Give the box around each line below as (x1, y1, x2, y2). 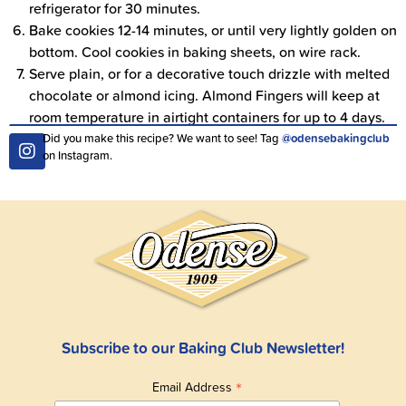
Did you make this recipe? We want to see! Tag (42, 130, 282, 147)
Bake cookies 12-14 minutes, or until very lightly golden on (29, 20, 397, 41)
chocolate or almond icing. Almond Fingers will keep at (29, 85, 380, 106)
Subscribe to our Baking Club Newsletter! (62, 335, 344, 359)
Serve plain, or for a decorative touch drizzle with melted (29, 63, 390, 84)
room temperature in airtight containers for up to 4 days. (29, 107, 385, 128)
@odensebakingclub (281, 130, 390, 148)
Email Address (151, 377, 236, 395)
